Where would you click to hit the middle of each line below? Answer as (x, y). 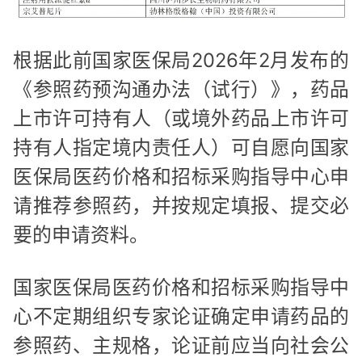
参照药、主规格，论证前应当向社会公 (181, 345)
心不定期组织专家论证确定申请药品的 (181, 316)
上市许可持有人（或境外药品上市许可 (181, 118)
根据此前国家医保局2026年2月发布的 (181, 60)
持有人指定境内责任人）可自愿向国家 (181, 147)
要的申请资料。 (81, 234)
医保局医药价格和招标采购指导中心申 (181, 176)
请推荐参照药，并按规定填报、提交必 (181, 205)
